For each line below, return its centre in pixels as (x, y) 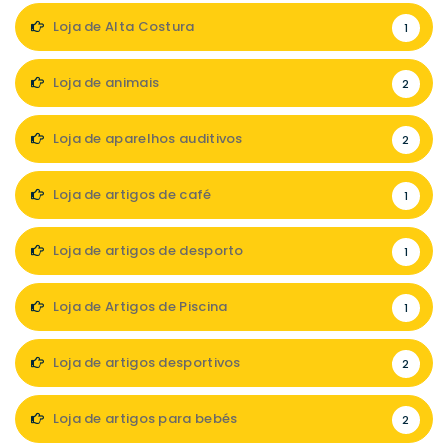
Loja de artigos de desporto (146, 250)
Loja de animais (104, 82)
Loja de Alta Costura (122, 26)
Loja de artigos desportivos (145, 362)
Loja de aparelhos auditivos (146, 138)
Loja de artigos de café (130, 194)
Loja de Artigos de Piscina (138, 306)
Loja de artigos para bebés (143, 418)
